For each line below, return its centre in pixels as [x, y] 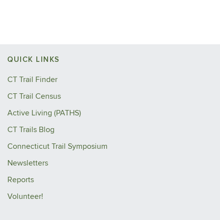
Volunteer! [25, 196]
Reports [21, 180]
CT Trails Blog [31, 130]
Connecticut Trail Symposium [57, 146]
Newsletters [28, 163]
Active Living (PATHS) [44, 113]
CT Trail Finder [32, 80]
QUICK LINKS [34, 60]
